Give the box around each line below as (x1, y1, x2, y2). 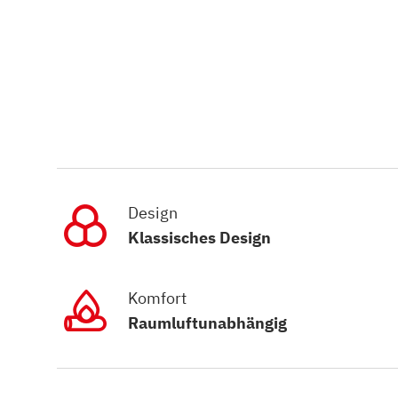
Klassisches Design (128, 227, 271, 248)
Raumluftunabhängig (128, 313, 287, 333)
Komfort (128, 288, 187, 308)
